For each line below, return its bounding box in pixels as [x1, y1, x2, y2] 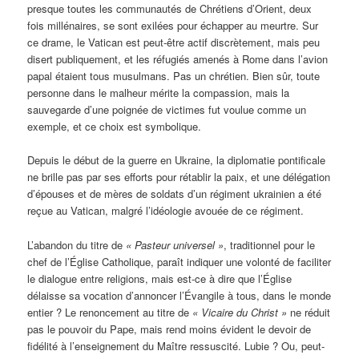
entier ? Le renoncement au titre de [27, 304, 193, 320]
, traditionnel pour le [224, 236, 316, 252]
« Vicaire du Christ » [192, 304, 288, 320]
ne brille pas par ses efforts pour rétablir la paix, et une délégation [27, 169, 331, 185]
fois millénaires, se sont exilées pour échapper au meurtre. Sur [27, 18, 319, 34]
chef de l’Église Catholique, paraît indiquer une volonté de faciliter [27, 253, 332, 269]
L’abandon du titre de [27, 236, 127, 252]
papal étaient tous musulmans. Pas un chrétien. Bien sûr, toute [27, 68, 321, 84]
